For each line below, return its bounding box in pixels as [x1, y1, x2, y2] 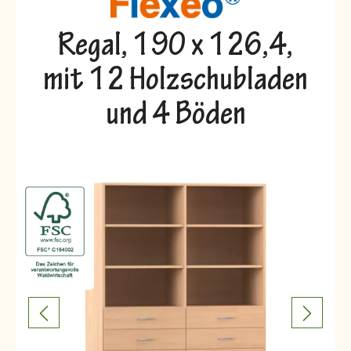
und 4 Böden [105, 100, 246, 135]
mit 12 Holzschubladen [43, 66, 308, 100]
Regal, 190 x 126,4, [58, 31, 293, 66]
